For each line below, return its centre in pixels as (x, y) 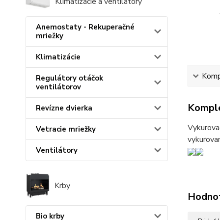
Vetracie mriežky (66, 129)
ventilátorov (58, 87)
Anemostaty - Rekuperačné (85, 27)
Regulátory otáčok (69, 78)
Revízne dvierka (64, 108)
